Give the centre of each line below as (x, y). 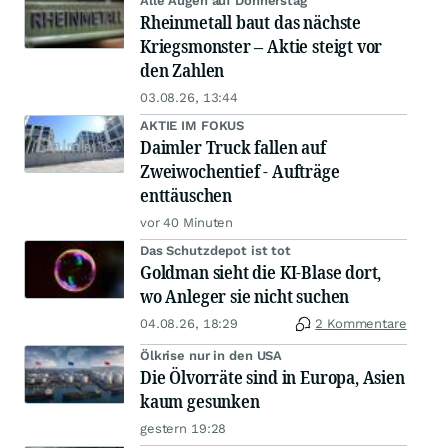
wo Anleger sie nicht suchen (245, 296)
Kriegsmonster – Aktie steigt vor (261, 46)
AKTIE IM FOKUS (192, 125)
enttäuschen (186, 195)
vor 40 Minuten (187, 222)
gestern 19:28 (183, 428)
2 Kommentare (361, 323)
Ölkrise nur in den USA (211, 355)
